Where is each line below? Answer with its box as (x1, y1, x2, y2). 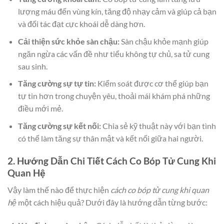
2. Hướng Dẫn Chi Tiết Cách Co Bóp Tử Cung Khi (7, 154, 216, 166)
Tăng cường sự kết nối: (17, 120, 101, 130)
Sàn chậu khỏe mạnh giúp (119, 36, 208, 46)
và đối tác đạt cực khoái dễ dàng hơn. (17, 19, 145, 29)
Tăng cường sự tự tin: (17, 78, 96, 88)
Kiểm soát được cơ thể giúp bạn (95, 78, 208, 88)
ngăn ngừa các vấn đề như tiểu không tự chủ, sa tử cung (17, 48, 209, 58)
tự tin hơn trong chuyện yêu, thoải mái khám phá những (17, 91, 210, 101)
